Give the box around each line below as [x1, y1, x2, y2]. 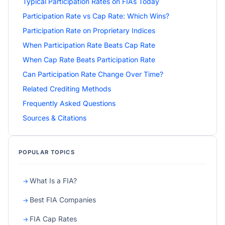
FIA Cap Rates [30, 214, 77, 223]
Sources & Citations [23, 113, 86, 122]
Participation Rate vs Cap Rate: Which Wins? [23, 11, 169, 20]
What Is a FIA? [30, 176, 77, 185]
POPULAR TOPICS [19, 148, 75, 156]
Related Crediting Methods [23, 84, 111, 93]
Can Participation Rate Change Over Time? [23, 69, 163, 78]
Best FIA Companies [30, 195, 96, 204]
